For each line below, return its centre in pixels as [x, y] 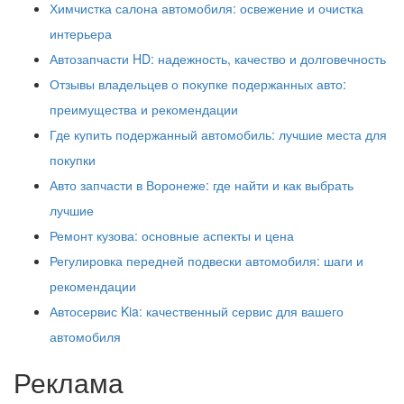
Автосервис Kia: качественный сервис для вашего [197, 311]
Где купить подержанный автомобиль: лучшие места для [218, 134]
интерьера [81, 33]
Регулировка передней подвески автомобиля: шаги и [207, 260]
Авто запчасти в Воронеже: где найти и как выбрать [202, 184]
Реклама [69, 381]
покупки [73, 159]
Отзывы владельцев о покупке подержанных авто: [198, 83]
